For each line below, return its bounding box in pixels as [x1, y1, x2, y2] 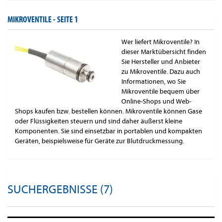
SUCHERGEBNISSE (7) [7, 183, 113, 197]
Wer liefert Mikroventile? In [121, 38, 200, 47]
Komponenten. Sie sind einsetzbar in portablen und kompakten [15, 127, 202, 136]
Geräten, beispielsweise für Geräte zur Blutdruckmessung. [15, 137, 186, 146]
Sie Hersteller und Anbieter [121, 57, 200, 66]
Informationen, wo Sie [121, 77, 186, 86]
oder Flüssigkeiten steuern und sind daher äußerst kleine [15, 117, 182, 126]
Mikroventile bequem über [121, 87, 200, 96]
